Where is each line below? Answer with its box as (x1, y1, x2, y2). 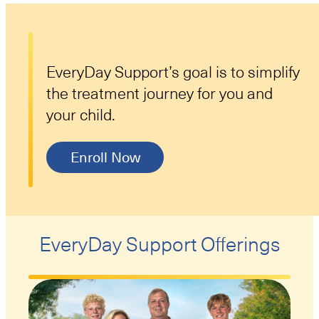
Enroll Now (70, 149, 140, 167)
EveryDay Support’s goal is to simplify (46, 63, 300, 83)
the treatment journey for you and (46, 84, 273, 104)
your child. (46, 105, 116, 125)
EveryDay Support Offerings (39, 233, 280, 257)
